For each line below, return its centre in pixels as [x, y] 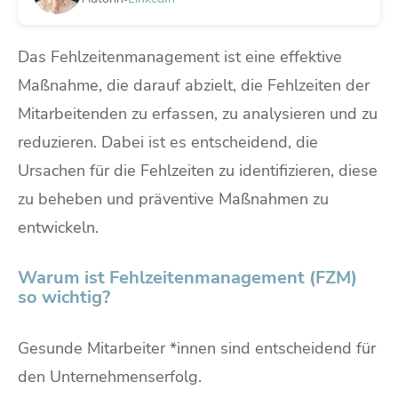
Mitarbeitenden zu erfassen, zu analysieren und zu [198, 114]
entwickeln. [58, 228]
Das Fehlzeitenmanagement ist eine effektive [180, 57]
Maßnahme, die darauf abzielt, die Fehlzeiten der [194, 86]
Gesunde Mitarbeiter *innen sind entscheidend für [197, 349]
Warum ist [64, 278]
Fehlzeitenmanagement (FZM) [233, 278]
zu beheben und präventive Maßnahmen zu [173, 199]
